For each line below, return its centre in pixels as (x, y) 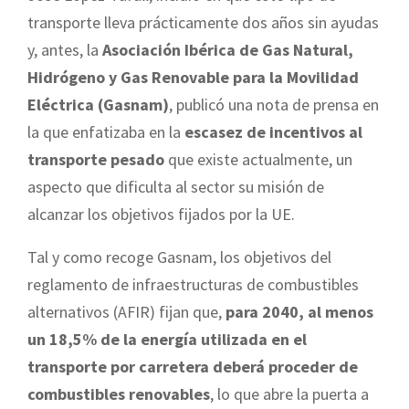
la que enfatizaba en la (106, 131)
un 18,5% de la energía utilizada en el (167, 339)
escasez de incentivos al (273, 131)
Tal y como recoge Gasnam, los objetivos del (179, 257)
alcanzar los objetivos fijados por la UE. (161, 214)
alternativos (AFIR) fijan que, (126, 311)
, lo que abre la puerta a (289, 393)
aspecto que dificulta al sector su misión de (176, 186)
